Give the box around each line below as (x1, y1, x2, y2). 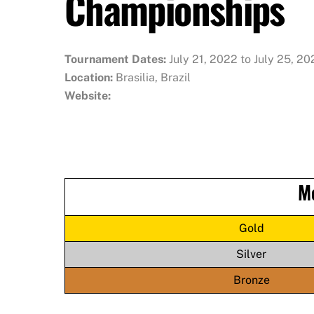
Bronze (233, 273, 270, 287)
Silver (236, 247, 266, 261)
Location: (64, 71, 116, 85)
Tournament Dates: (64, 53, 169, 67)
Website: (64, 89, 111, 103)
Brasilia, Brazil (116, 71, 191, 85)
